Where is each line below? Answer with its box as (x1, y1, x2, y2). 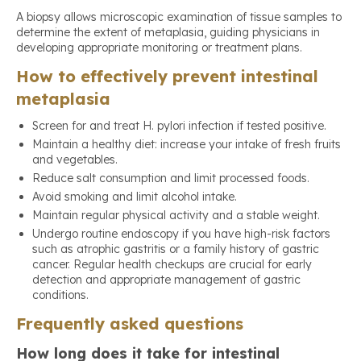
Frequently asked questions (16, 313, 243, 334)
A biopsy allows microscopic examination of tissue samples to (16, 10, 342, 25)
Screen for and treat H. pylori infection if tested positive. (32, 118, 326, 134)
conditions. (32, 288, 89, 303)
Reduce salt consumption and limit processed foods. (32, 171, 309, 186)
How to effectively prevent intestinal (16, 66, 318, 87)
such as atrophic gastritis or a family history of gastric (32, 242, 319, 257)
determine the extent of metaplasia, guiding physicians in (16, 25, 320, 40)
